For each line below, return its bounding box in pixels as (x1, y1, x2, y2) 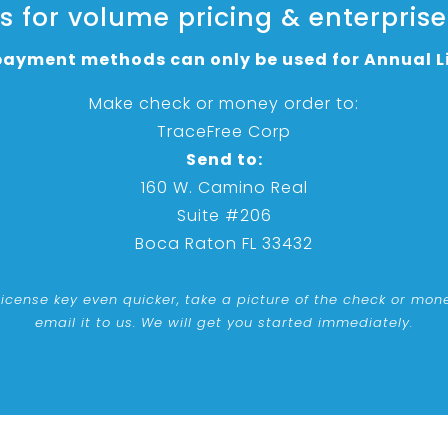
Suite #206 (176, 204, 272, 228)
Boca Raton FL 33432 (135, 232, 313, 256)
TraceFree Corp (157, 120, 291, 144)
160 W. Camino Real (140, 176, 308, 200)
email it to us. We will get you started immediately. (34, 312, 413, 332)
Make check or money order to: (89, 92, 359, 116)
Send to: (185, 148, 263, 172)
